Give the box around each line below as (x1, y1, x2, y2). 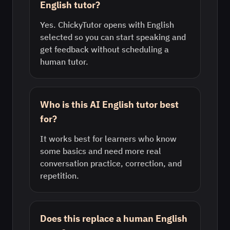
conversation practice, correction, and (40, 158, 182, 168)
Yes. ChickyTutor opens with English (40, 20, 174, 30)
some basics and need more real (40, 146, 161, 156)
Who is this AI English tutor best (40, 99, 179, 110)
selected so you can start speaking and (40, 32, 186, 42)
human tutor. (40, 56, 88, 67)
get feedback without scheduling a (40, 44, 169, 54)
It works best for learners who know (40, 133, 177, 144)
